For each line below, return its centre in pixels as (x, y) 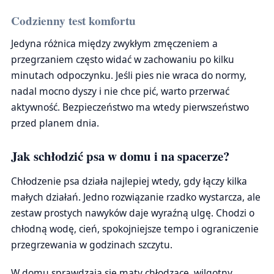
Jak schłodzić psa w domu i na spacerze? (120, 156)
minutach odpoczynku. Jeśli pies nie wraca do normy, (129, 75)
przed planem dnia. (55, 123)
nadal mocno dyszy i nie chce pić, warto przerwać (120, 91)
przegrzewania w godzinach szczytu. (92, 245)
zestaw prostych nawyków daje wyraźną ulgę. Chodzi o (133, 213)
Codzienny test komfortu (73, 21)
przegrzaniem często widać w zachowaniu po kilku (123, 59)
